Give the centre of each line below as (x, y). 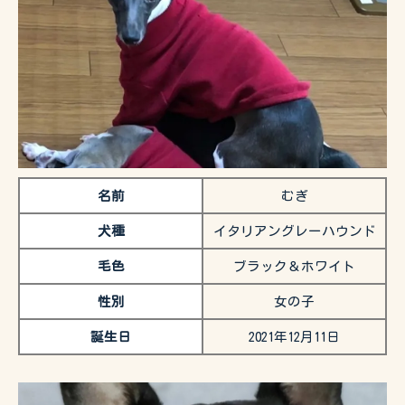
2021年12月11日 (294, 336)
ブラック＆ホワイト (294, 266)
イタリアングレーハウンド (294, 231)
